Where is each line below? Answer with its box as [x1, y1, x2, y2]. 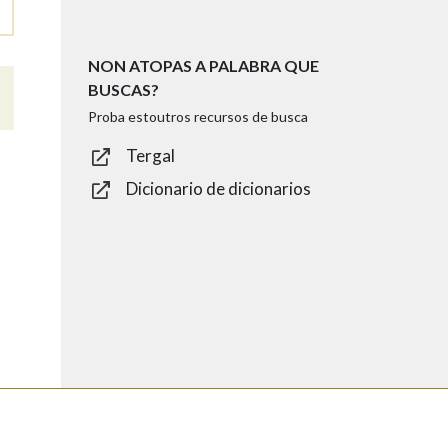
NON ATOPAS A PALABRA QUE [88, 56, 319, 76]
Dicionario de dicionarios [126, 178, 311, 200]
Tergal [126, 145, 175, 167]
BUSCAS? [88, 80, 159, 100]
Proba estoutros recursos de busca [88, 108, 308, 126]
